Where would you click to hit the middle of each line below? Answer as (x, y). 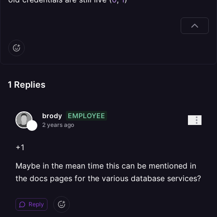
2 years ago (58, 125)
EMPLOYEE (86, 115)
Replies (29, 85)
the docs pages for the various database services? (108, 178)
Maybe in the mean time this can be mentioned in (106, 166)
